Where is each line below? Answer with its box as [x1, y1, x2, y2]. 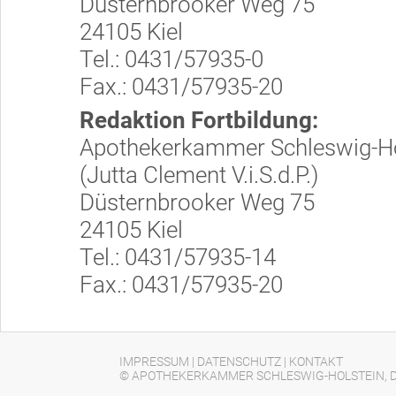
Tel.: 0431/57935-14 [80, 244, 276, 270]
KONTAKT [289, 354, 343, 369]
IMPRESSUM [119, 354, 189, 369]
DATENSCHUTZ [197, 354, 281, 369]
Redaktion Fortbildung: [80, 107, 318, 133]
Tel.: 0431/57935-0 [80, 46, 263, 72]
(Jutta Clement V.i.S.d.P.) [80, 162, 318, 188]
